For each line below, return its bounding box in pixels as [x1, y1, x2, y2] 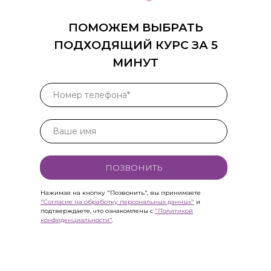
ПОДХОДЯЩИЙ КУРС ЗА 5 [53, 38, 218, 53]
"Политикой [155, 207, 193, 215]
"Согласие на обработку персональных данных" [41, 198, 194, 206]
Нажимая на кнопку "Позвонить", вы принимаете [41, 189, 201, 197]
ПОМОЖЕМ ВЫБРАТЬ [68, 21, 203, 35]
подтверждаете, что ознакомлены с [41, 207, 155, 215]
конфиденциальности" [41, 216, 112, 224]
